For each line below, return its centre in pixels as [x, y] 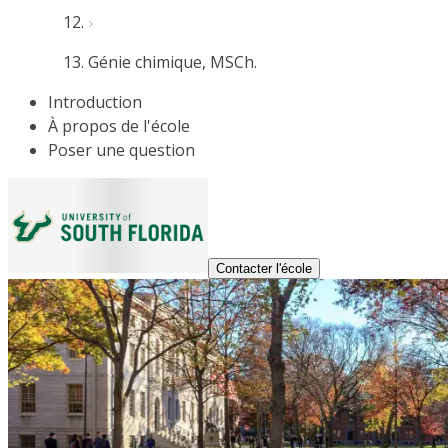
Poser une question [121, 150]
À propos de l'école [119, 126]
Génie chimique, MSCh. [172, 62]
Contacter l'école [264, 268]
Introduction [95, 102]
